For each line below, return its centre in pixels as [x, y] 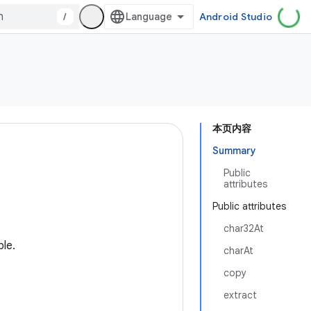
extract [240, 295]
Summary [234, 151]
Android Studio [235, 17]
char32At [244, 228]
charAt [238, 251]
